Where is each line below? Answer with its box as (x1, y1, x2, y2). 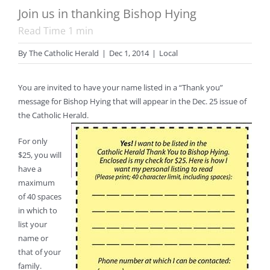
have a (18, 163, 42, 175)
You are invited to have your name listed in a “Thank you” (18, 82, 223, 93)
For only (18, 136, 48, 147)
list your (18, 219, 47, 230)
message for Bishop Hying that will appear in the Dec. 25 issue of (18, 96, 246, 107)
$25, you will (18, 149, 61, 161)
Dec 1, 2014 (109, 48, 149, 59)
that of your (18, 246, 61, 258)
